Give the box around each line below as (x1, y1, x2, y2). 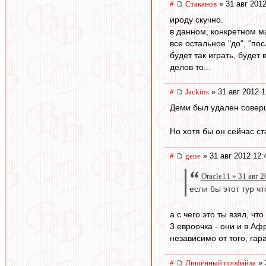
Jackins (185, 87, 209, 97)
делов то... (170, 62, 211, 72)
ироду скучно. (170, 15, 223, 25)
